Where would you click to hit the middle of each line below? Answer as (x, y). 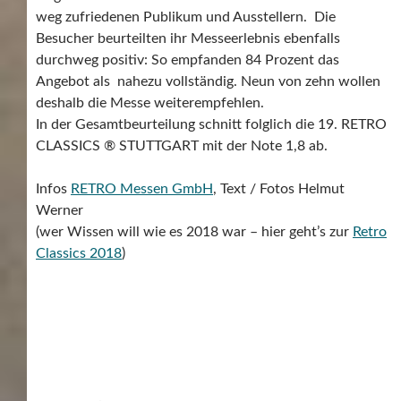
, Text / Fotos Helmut (279, 188)
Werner (60, 210)
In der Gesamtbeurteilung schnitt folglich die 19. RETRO (211, 124)
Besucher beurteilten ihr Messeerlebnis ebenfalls (188, 38)
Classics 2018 (79, 253)
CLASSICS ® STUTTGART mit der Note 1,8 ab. (182, 145)
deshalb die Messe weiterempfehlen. (150, 102)
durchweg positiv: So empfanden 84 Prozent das (188, 60)
